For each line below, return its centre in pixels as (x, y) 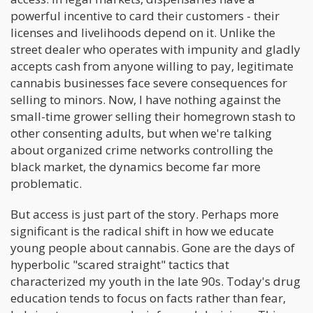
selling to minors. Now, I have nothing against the (146, 99)
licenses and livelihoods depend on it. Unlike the (143, 32)
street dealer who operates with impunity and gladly (155, 49)
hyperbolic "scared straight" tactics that (120, 264)
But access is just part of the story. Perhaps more (145, 214)
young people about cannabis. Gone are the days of (153, 247)
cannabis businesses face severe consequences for (149, 82)
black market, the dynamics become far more (136, 166)
